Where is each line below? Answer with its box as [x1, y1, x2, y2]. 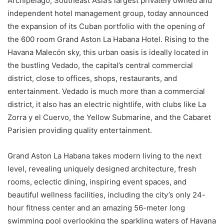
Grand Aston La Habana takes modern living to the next [7, 150, 201, 160]
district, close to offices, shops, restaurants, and [7, 73, 177, 83]
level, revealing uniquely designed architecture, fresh [7, 163, 196, 173]
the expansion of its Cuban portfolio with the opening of [7, 21, 205, 31]
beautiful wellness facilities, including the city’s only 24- [7, 189, 205, 199]
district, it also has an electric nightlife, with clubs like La [7, 99, 206, 109]
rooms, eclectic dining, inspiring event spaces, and [7, 176, 186, 186]
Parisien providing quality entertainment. [7, 125, 152, 135]
